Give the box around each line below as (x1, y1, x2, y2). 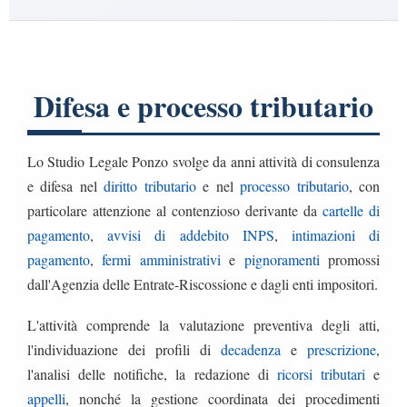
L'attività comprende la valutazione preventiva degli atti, (27, 314, 380, 334)
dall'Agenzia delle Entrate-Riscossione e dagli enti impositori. (27, 273, 378, 293)
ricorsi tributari (276, 363, 365, 383)
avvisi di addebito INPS (107, 224, 274, 244)
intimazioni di (291, 224, 381, 244)
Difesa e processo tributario (34, 84, 373, 127)
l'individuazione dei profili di (27, 339, 221, 359)
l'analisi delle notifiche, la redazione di (27, 363, 277, 383)
